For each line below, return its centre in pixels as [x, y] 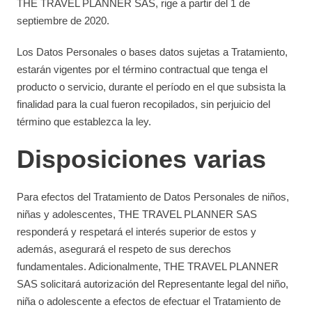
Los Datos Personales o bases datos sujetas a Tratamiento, [153, 52]
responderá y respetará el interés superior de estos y [137, 232]
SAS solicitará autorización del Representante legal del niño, [153, 284]
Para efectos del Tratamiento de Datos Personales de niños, [153, 197]
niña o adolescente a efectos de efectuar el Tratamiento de [149, 301]
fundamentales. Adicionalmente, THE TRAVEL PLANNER [148, 266]
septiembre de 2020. [63, 21]
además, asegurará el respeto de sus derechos [124, 249]
